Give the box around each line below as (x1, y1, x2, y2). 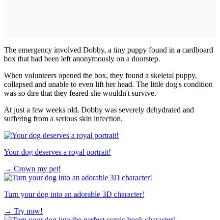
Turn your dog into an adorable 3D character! (4, 190, 144, 198)
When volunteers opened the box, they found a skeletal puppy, (4, 71, 197, 80)
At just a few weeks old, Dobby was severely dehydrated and (4, 105, 194, 114)
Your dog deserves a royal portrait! (4, 147, 111, 156)
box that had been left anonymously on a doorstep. (4, 54, 160, 63)
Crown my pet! (14, 164, 61, 173)
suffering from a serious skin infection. (4, 114, 123, 123)
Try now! (14, 206, 43, 215)
